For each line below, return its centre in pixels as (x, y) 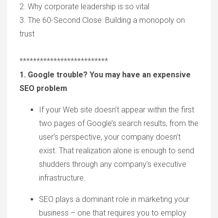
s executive (167, 164)
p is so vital (130, 7)
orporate (65, 7)
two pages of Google (75, 124)
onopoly (161, 20)
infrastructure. (62, 178)
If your (51, 110)
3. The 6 (33, 20)
